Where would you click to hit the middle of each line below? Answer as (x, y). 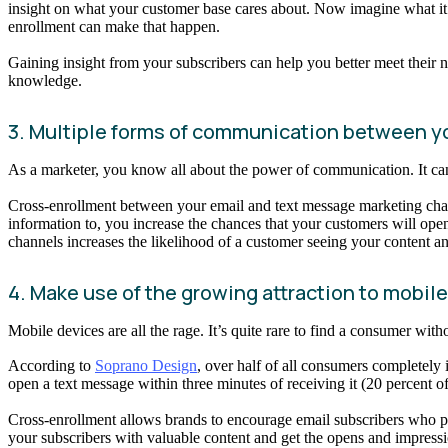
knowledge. (47, 81)
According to (51, 366)
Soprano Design (146, 366)
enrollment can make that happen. (116, 27)
